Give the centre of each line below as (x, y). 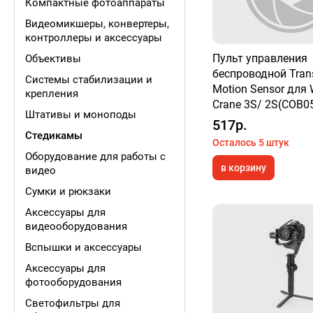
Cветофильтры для (73, 303)
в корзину (243, 168)
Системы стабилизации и (89, 80)
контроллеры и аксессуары (94, 38)
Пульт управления (260, 58)
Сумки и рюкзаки (68, 191)
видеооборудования (76, 226)
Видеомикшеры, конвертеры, (97, 24)
